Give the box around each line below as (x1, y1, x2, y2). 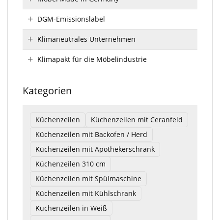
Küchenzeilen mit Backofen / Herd (35, 130, 147, 139)
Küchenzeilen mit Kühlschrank (35, 189, 136, 198)
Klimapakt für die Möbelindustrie (37, 55, 147, 64)
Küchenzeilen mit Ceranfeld (91, 115, 183, 124)
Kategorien (23, 84, 72, 97)
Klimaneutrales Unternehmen (37, 34, 136, 44)
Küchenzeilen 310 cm (35, 159, 106, 168)
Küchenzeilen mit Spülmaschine (35, 174, 141, 183)
